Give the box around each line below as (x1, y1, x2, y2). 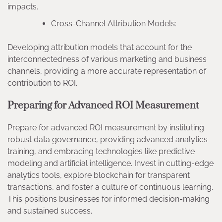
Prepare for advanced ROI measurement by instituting (7, 122, 204, 132)
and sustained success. (7, 206, 96, 216)
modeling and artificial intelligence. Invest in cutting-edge (7, 158, 214, 168)
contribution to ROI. (7, 78, 81, 88)
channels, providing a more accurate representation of (7, 66, 206, 76)
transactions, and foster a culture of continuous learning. (7, 182, 213, 192)
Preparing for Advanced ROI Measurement (7, 99, 203, 112)
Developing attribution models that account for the (7, 43, 192, 53)
